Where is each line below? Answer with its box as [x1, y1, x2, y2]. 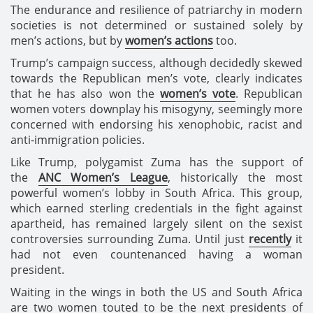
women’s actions [125, 32, 213, 48]
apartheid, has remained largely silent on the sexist [10, 215, 303, 231]
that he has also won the [10, 85, 160, 101]
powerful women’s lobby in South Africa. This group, [10, 184, 303, 201]
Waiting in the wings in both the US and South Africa [10, 284, 303, 300]
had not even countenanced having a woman [10, 246, 303, 262]
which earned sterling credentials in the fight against [10, 200, 303, 216]
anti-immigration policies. [10, 131, 145, 147]
